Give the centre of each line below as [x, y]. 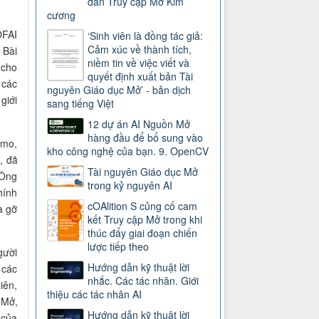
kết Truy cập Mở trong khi [145, 220]
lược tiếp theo [119, 247]
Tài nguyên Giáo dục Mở [143, 172]
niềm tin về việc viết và [139, 63]
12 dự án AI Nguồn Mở [139, 124]
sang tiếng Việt [81, 104]
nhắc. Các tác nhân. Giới [143, 281]
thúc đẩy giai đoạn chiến [143, 233]
